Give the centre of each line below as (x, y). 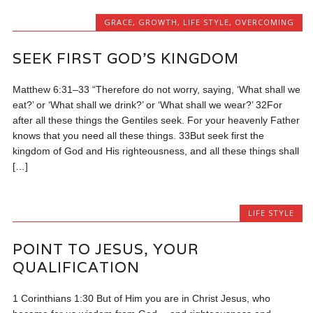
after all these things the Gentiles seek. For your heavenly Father (156, 120)
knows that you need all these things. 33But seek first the (139, 135)
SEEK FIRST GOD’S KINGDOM (126, 58)
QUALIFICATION (77, 268)
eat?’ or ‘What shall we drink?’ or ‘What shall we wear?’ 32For (148, 104)
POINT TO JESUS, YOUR (106, 249)
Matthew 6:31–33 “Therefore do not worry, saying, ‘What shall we (157, 89)
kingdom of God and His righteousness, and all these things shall (156, 151)
